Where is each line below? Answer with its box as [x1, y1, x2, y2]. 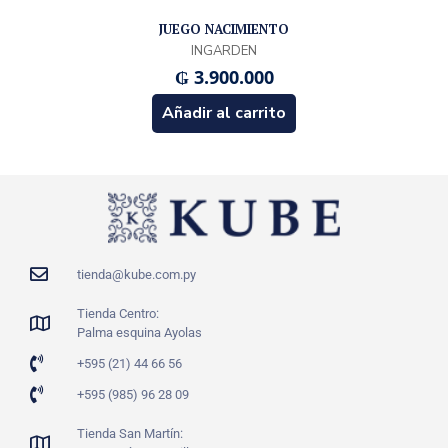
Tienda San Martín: [76, 425, 183, 441]
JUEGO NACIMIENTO [159, 20, 289, 38]
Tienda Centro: [76, 305, 159, 321]
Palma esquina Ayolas [76, 324, 202, 340]
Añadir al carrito [162, 102, 286, 124]
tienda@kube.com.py [76, 266, 196, 282]
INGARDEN [191, 42, 257, 60]
